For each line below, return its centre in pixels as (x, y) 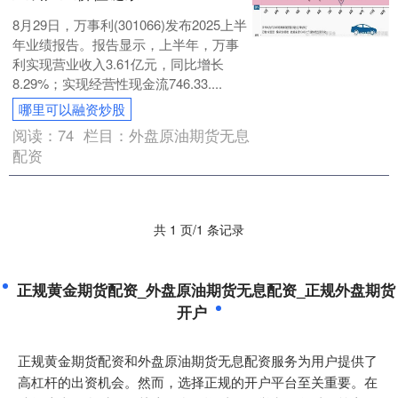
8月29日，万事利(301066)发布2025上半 (130, 24)
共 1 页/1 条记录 (199, 229)
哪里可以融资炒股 (72, 109)
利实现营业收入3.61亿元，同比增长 (119, 64)
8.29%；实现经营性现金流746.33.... (118, 83)
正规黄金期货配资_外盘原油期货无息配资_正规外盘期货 (206, 290)
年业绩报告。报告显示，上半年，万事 (126, 44)
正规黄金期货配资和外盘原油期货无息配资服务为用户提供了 (198, 360)
